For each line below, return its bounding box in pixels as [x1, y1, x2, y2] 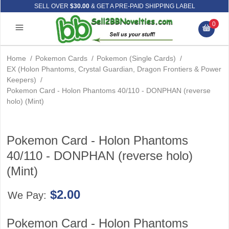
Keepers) [7, 76, 36, 84]
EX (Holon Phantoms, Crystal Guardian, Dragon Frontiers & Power [7, 65, 221, 73]
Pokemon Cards [35, 54, 87, 62]
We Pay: [7, 190, 50, 201]
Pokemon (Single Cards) [97, 54, 176, 62]
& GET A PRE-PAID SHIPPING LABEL [89, 3, 195, 10]
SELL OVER [34, 3, 70, 10]
